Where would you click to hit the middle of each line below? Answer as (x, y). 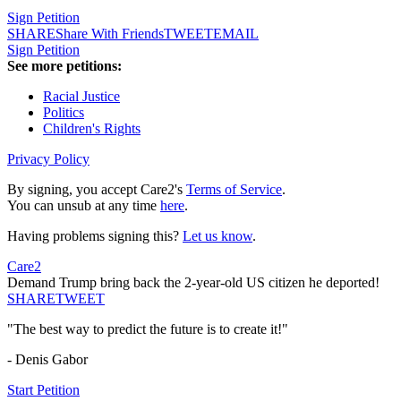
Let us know (218, 236)
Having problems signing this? (95, 236)
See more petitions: (64, 66)
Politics (64, 113)
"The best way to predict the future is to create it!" (148, 329)
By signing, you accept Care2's (97, 190)
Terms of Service (234, 190)
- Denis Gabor (47, 360)
